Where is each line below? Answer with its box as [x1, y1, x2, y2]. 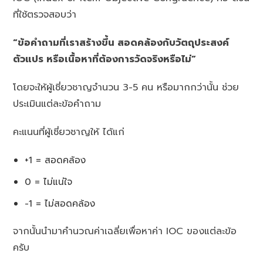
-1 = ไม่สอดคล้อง [25, 197, 96, 211]
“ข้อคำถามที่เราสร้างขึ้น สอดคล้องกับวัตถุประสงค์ [13, 36, 230, 50]
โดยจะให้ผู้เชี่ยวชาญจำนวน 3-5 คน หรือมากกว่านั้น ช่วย [13, 80, 240, 95]
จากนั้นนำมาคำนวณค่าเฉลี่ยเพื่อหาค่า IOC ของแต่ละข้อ [13, 224, 237, 239]
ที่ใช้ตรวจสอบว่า [13, 8, 77, 22]
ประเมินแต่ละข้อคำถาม [13, 97, 102, 112]
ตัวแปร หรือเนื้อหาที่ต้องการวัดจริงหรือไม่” [13, 52, 197, 67]
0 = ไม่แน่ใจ [25, 175, 73, 189]
